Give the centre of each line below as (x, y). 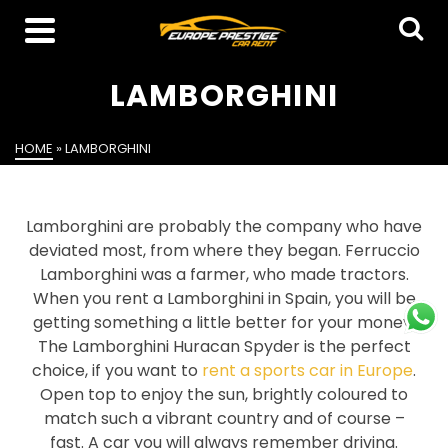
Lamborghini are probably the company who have (224, 226)
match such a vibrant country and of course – (224, 418)
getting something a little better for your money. (224, 322)
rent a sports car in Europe (307, 370)
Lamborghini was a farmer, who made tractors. (224, 274)
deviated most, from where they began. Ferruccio (224, 250)
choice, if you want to (117, 370)
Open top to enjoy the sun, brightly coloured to (224, 394)
